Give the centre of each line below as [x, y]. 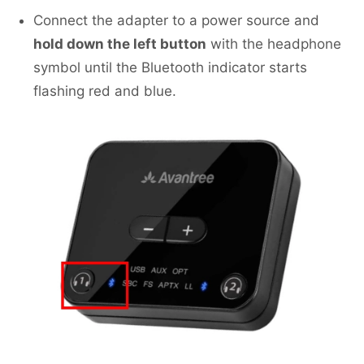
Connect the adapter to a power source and [176, 21]
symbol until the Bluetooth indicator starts [170, 68]
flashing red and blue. [105, 91]
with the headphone [274, 44]
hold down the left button [120, 44]
